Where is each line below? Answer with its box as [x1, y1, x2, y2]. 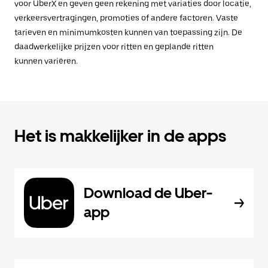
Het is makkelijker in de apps [14, 126, 226, 146]
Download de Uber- [84, 184, 212, 202]
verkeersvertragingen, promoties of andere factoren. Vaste [14, 13, 238, 23]
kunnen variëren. [14, 56, 78, 66]
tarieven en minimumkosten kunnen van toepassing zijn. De [14, 28, 242, 37]
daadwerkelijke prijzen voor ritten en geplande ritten [14, 42, 214, 51]
